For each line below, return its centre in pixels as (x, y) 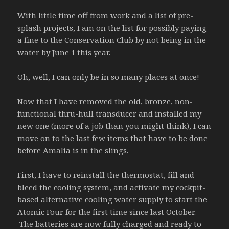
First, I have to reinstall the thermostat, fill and (106, 175)
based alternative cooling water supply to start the (112, 199)
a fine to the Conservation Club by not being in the (112, 40)
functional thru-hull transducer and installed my (110, 113)
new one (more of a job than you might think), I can (114, 125)
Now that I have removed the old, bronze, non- (105, 101)
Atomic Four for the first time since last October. (107, 211)
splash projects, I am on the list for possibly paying (112, 27)
